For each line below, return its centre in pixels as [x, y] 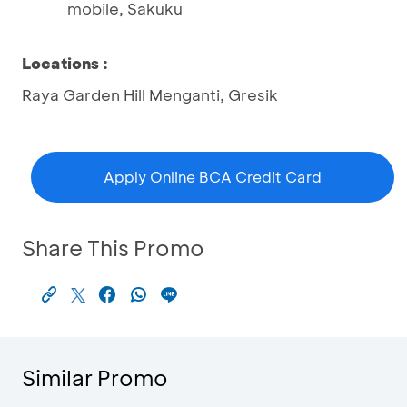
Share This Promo [113, 248]
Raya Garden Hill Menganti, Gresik [150, 94]
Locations [60, 63]
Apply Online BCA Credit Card [213, 177]
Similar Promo [95, 377]
